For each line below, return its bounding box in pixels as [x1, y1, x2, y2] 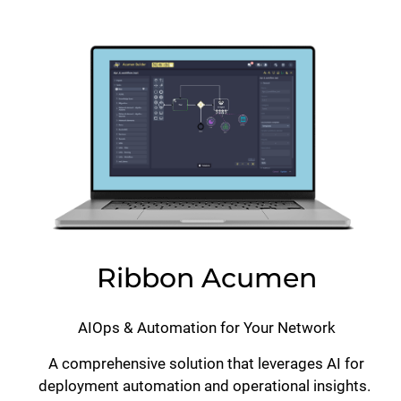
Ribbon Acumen [96, 261, 317, 295]
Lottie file [30, 27, 96, 46]
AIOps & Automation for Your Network [77, 319, 336, 337]
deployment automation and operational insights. [38, 377, 374, 396]
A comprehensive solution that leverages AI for [48, 354, 364, 373]
